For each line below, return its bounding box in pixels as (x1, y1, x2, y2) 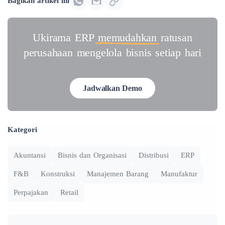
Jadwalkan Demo (83, 83, 142, 92)
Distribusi (139, 151, 169, 159)
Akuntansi (14, 151, 46, 159)
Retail (60, 188, 78, 196)
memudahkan (98, 31, 157, 44)
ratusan (160, 31, 192, 44)
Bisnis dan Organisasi (58, 151, 127, 159)
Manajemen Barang (87, 169, 149, 178)
